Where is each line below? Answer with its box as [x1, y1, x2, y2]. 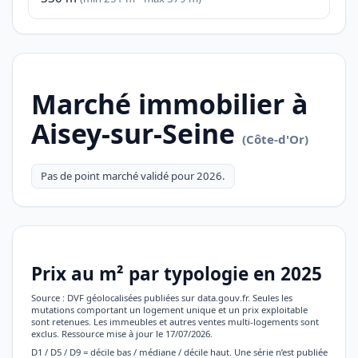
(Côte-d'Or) [241, 130, 308, 147]
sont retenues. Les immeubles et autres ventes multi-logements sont [30, 316, 319, 328]
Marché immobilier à [30, 85, 308, 122]
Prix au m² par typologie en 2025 [30, 261, 322, 286]
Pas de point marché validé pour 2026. [40, 169, 225, 184]
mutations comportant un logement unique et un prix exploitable [30, 304, 308, 316]
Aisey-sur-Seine [30, 114, 242, 152]
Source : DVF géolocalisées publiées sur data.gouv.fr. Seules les [30, 292, 292, 304]
